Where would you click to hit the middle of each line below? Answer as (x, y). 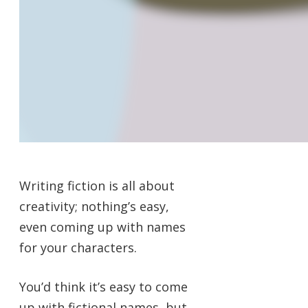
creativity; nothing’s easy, (94, 206)
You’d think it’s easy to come (103, 286)
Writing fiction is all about (97, 185)
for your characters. (78, 247)
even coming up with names (102, 227)
